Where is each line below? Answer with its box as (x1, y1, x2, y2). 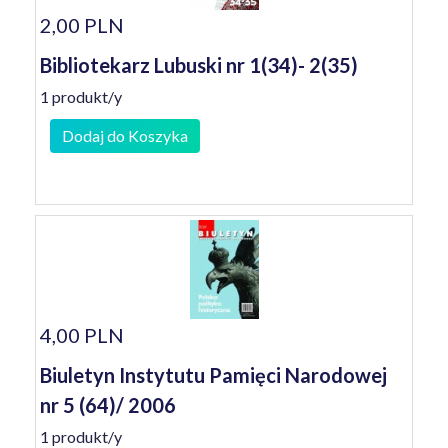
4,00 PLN (40, 323, 124, 347)
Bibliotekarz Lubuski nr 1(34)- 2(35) (40, 53, 358, 77)
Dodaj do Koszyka (62, 126, 188, 145)
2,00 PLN (40, 13, 124, 37)
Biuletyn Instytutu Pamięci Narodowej (40, 363, 387, 387)
